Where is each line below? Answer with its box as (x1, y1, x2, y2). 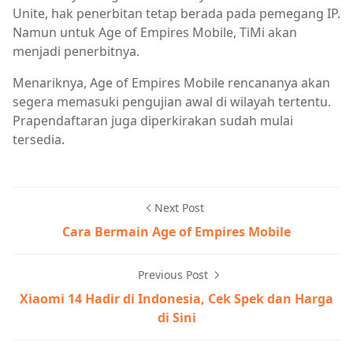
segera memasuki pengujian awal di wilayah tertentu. (13, 92, 331, 110)
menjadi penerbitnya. (13, 42, 139, 60)
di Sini (157, 308, 196, 326)
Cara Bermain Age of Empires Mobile (62, 222, 291, 240)
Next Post (154, 199, 204, 215)
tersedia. (13, 130, 65, 148)
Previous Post (137, 266, 211, 282)
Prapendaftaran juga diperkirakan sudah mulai (13, 111, 293, 129)
